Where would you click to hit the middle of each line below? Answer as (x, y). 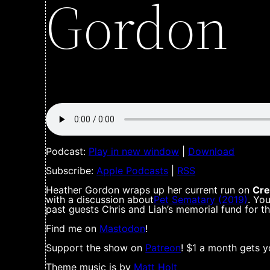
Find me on (73, 228)
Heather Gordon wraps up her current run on (149, 190)
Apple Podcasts (133, 171)
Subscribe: (71, 171)
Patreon (163, 248)
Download (212, 151)
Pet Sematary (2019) (201, 199)
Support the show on (96, 248)
